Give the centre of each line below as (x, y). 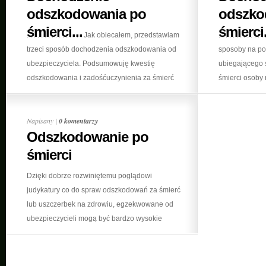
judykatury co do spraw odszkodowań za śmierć (104, 190)
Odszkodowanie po (88, 137)
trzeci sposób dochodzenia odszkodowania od (102, 49)
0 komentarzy (78, 121)
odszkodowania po (86, 14)
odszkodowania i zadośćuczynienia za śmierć (100, 78)
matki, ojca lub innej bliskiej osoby (82, 92)
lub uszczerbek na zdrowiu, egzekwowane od (100, 204)
